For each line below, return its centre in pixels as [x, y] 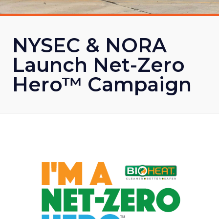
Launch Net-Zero [99, 65]
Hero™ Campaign [102, 85]
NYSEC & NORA [89, 45]
